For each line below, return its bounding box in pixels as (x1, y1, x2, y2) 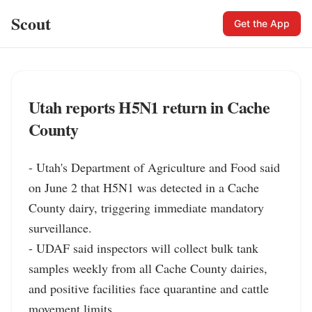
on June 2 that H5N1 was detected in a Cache (29, 179, 259, 196)
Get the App (234, 17, 290, 29)
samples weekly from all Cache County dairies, (29, 260, 267, 276)
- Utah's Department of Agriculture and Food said (29, 159, 280, 175)
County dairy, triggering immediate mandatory (29, 199, 264, 216)
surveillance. (29, 219, 92, 236)
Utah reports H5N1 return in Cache (29, 95, 270, 119)
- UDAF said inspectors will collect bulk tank (29, 240, 258, 256)
